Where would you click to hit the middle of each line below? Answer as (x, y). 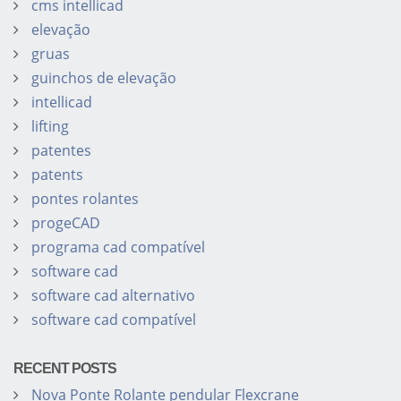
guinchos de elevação (104, 78)
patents (57, 175)
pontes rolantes (85, 199)
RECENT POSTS (65, 369)
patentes (61, 151)
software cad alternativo (113, 296)
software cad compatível (114, 320)
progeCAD (66, 223)
